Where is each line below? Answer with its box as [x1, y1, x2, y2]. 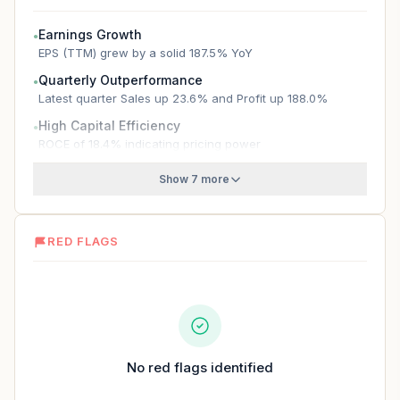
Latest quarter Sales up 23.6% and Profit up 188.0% [38, 91, 328, 105]
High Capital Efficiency [38, 118, 180, 133]
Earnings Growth [38, 27, 142, 42]
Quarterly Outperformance [38, 72, 203, 87]
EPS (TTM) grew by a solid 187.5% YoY [38, 46, 253, 60]
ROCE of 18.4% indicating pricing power [38, 137, 261, 151]
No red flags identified [127, 359, 273, 376]
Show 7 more [158, 172, 229, 186]
